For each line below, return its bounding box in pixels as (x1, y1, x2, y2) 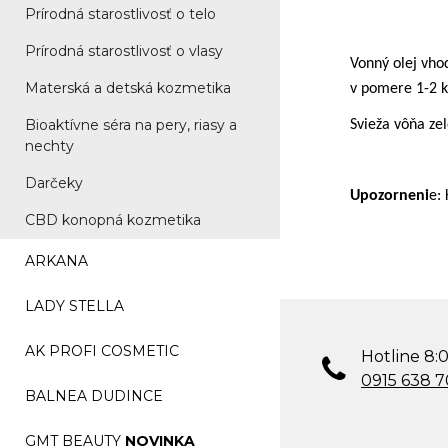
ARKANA (25, 252, 88, 270)
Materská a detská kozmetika (25, 79, 231, 97)
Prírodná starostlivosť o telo (25, 5, 216, 23)
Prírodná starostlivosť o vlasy (25, 42, 223, 60)
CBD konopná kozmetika (25, 211, 201, 229)
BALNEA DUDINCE (25, 387, 163, 405)
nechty (25, 137, 74, 155)
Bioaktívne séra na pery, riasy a (25, 116, 237, 134)
